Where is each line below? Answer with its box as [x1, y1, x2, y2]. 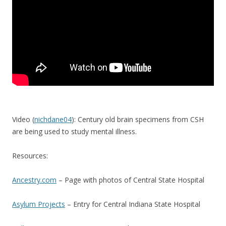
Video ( [12, 115, 34, 124]
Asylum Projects [12, 199, 65, 209]
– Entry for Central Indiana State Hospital [65, 199, 200, 209]
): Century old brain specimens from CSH [72, 115, 204, 124]
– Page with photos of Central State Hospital [56, 175, 204, 185]
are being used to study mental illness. [12, 127, 137, 136]
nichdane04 [34, 115, 72, 124]
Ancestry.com [12, 175, 56, 185]
